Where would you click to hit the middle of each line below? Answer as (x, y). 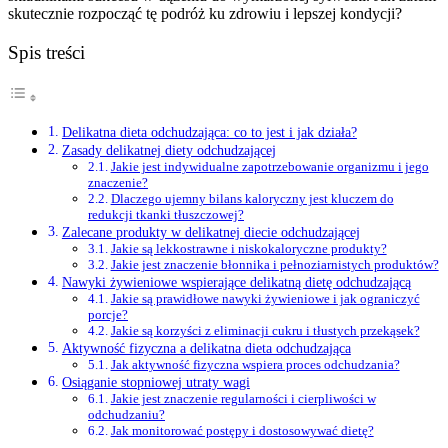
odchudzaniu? (126, 415)
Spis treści (46, 53)
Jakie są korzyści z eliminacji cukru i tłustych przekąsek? (265, 331)
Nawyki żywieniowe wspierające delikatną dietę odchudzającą (236, 282)
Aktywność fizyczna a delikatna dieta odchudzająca (206, 348)
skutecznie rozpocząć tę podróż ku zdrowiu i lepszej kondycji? (205, 13)
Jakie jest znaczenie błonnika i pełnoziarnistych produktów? (274, 265)
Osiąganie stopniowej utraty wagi (155, 382)
